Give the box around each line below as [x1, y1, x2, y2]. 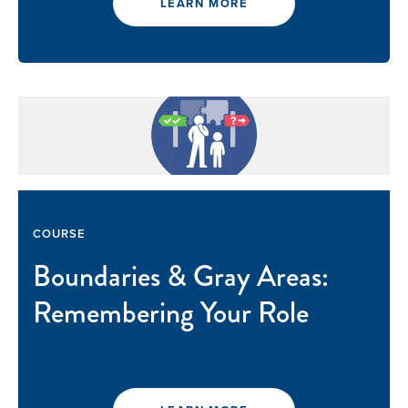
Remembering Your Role [33, 291, 309, 335]
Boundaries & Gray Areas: [33, 255, 329, 299]
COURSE [33, 225, 87, 243]
